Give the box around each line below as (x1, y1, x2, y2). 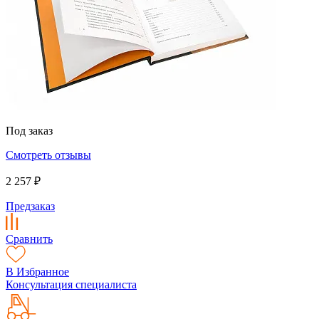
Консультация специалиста (6, 278, 137, 291)
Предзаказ (6, 199, 55, 212)
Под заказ (6, 124, 53, 137)
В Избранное (6, 265, 69, 278)
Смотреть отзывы (6, 148, 91, 161)
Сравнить (6, 232, 53, 245)
